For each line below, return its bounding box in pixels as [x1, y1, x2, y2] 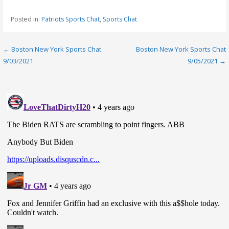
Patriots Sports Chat [41, 14, 100, 24]
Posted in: [10, 14, 41, 24]
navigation [3, 61, 75, 80]
